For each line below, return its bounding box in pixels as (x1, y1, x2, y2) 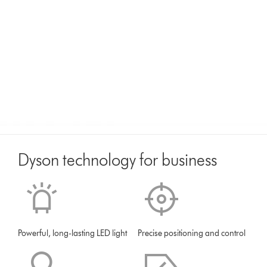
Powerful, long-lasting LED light (18, 228, 128, 239)
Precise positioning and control (138, 228, 246, 239)
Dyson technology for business (18, 150, 218, 170)
